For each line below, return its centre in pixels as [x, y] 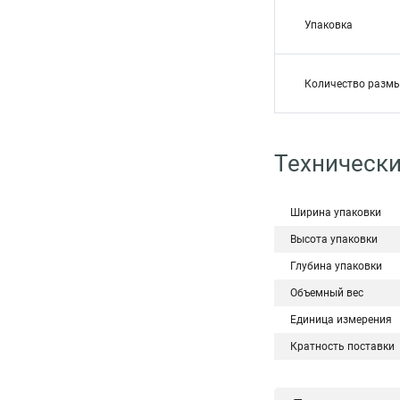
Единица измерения [341, 320]
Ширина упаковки [336, 212]
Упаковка [329, 25]
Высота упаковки [334, 239]
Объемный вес [327, 293]
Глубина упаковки [336, 266]
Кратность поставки [342, 346]
